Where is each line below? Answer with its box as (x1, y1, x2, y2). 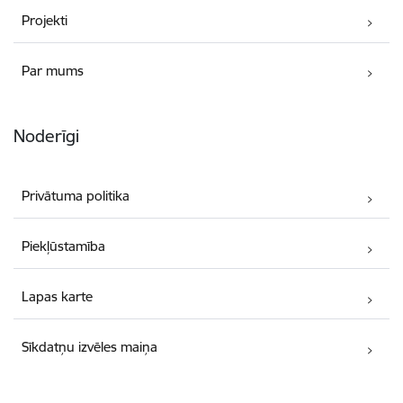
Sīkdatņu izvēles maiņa (22, 338, 158, 356)
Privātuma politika (22, 187, 130, 205)
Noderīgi (13, 125, 79, 148)
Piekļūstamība (22, 237, 106, 255)
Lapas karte (22, 288, 94, 306)
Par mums (22, 62, 85, 80)
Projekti (22, 12, 68, 30)
